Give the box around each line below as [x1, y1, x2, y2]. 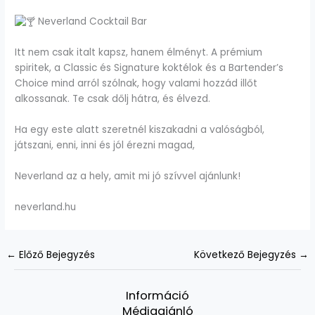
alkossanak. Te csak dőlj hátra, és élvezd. [15, 92, 211, 106]
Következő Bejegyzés [193, 248, 299, 262]
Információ [126, 287, 189, 304]
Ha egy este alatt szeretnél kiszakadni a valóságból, [15, 123, 265, 137]
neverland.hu [15, 200, 77, 214]
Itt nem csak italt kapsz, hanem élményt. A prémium [15, 46, 263, 60]
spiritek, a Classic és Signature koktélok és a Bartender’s [15, 61, 284, 75]
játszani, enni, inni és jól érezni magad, [15, 139, 195, 153]
